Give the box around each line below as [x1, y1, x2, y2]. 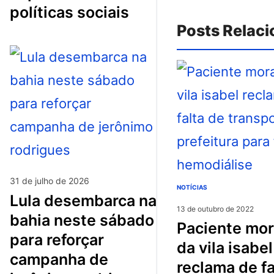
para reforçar [10, 230, 104, 249]
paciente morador [177, 218, 187, 237]
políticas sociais [10, 2, 129, 21]
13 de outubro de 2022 [177, 204, 254, 213]
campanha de [10, 250, 108, 268]
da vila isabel [177, 238, 273, 257]
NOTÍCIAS [177, 183, 207, 191]
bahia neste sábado [10, 210, 154, 229]
